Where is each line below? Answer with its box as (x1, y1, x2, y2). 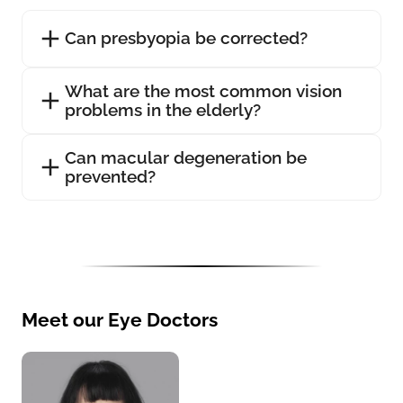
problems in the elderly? (65, 99, 261, 120)
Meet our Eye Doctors (22, 308, 218, 331)
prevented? (65, 166, 156, 186)
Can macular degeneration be (65, 147, 307, 167)
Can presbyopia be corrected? (65, 28, 308, 49)
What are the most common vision (65, 80, 342, 101)
